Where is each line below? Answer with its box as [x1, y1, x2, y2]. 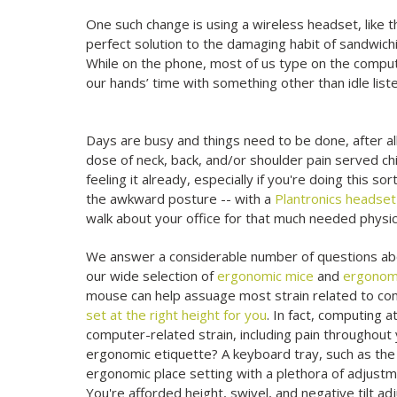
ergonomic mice [217, 267, 315, 285]
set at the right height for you [86, 306, 268, 324]
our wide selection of [86, 267, 218, 285]
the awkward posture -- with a [86, 190, 276, 208]
